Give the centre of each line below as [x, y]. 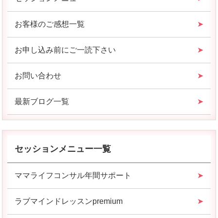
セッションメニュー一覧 [63, 149]
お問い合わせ [38, 76]
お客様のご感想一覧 [50, 24]
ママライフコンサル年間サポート [73, 176]
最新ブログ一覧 [42, 102]
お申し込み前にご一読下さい [65, 50]
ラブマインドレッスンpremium [69, 201]
